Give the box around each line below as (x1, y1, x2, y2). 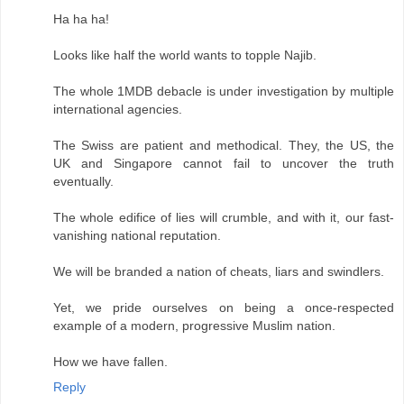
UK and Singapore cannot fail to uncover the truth (53, 155, 394, 170)
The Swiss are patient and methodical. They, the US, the (53, 137, 394, 152)
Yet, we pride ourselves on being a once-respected (53, 299, 394, 315)
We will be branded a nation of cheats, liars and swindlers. (53, 263, 384, 279)
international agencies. (53, 101, 182, 116)
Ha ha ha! (53, 11, 109, 26)
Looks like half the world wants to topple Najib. (53, 47, 317, 62)
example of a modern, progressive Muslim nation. (53, 317, 335, 333)
